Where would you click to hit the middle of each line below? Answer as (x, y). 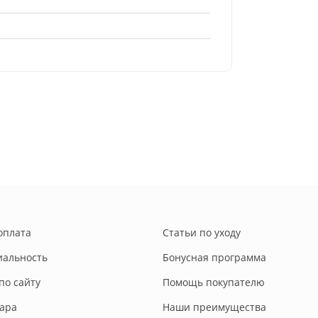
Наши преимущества (214, 307)
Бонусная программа (214, 258)
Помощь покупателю (213, 283)
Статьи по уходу (201, 233)
